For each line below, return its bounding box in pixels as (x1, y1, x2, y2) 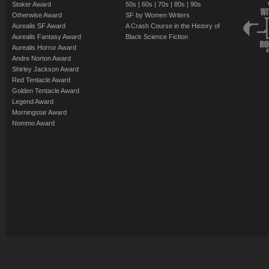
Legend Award (12, 98, 53, 105)
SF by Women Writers (125, 11, 190, 19)
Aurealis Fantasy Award (12, 33, 81, 40)
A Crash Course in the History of (125, 22, 220, 29)
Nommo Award (12, 119, 55, 127)
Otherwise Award (12, 11, 62, 19)
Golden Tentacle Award (12, 87, 79, 94)
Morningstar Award (12, 109, 67, 116)
